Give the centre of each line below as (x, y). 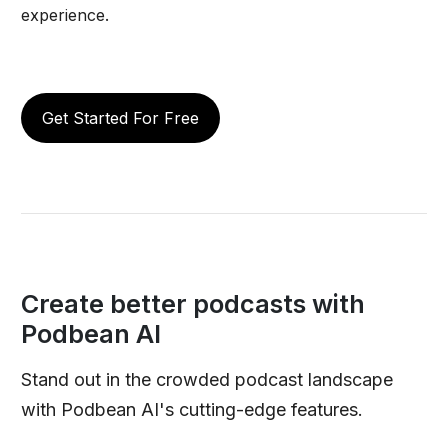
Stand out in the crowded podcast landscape (206, 379)
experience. (64, 14)
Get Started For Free (120, 117)
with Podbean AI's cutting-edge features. (191, 409)
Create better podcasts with (192, 303)
